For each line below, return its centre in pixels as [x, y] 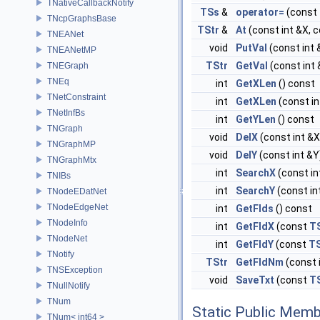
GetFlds [255, 209]
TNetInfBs [66, 112]
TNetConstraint [76, 97]
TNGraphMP [71, 144]
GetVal [252, 66]
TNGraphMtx [72, 160]
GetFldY [255, 244]
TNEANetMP [72, 50]
